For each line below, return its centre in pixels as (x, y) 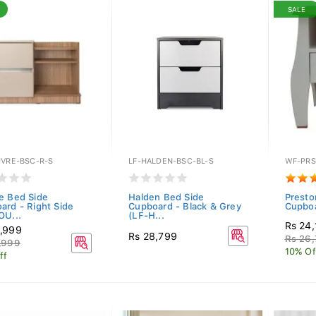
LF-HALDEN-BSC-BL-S (171, 161)
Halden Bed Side (166, 197)
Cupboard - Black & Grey (185, 206)
